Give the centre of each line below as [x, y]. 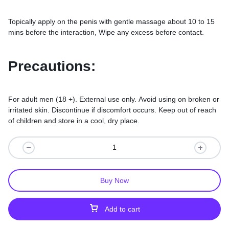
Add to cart [122, 209]
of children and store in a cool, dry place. [74, 120]
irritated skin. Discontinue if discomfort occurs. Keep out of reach [112, 110]
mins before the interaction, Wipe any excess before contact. [106, 32]
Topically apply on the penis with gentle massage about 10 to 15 [111, 22]
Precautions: [52, 66]
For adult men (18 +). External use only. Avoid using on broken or [114, 99]
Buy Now [114, 180]
